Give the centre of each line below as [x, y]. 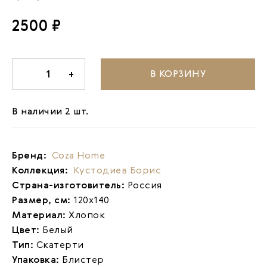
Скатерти [60, 246]
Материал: [40, 216]
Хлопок [87, 216]
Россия [145, 186]
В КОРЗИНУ [178, 74]
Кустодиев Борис [117, 171]
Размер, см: [43, 201]
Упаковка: [37, 261]
